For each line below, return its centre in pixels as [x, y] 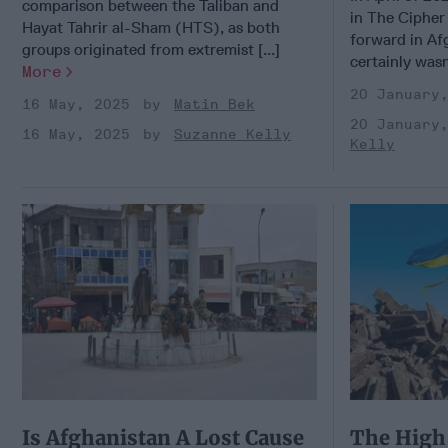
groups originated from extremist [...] [151, 49]
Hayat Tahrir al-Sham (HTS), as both [151, 27]
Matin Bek [214, 104]
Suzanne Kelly [232, 134]
